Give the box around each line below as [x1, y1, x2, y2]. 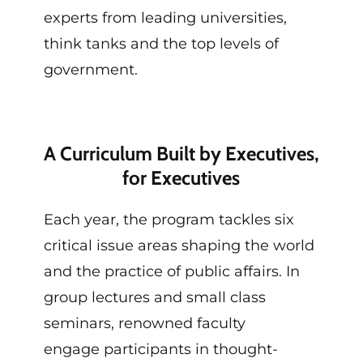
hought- [218, 340, 278, 359]
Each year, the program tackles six [43, 211, 294, 229]
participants [103, 340, 191, 359]
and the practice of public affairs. [43, 263, 282, 281]
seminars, [43, 314, 118, 333]
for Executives [122, 166, 241, 190]
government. [43, 60, 138, 79]
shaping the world [181, 237, 314, 255]
